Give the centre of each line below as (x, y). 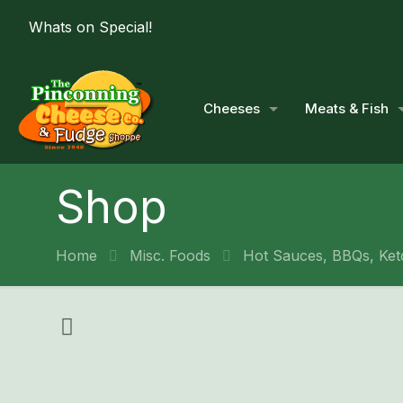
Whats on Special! (90, 27)
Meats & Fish (347, 108)
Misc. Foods (170, 255)
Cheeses (232, 108)
